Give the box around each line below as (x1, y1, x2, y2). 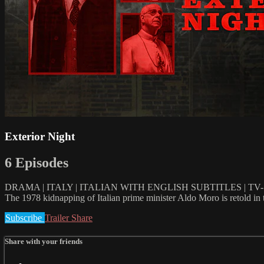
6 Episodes (5, 154, 68, 170)
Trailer (45, 213, 71, 223)
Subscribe (5, 213, 44, 223)
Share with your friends (5, 236, 82, 246)
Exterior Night (5, 130, 75, 143)
